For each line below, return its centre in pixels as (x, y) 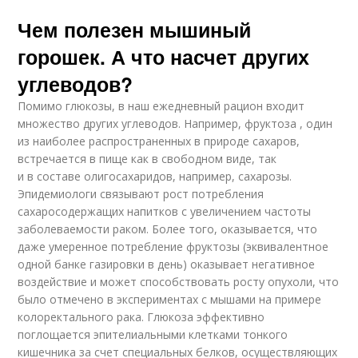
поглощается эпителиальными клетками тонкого (153, 334)
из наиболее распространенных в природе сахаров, (159, 141)
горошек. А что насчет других (164, 56)
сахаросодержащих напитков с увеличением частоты (165, 211)
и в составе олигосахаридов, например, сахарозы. (155, 176)
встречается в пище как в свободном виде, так (147, 158)
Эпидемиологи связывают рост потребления (141, 193)
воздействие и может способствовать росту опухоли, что (179, 281)
